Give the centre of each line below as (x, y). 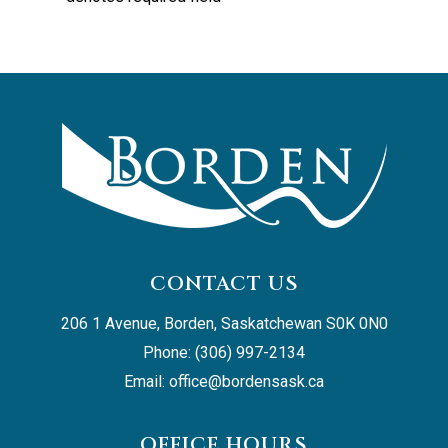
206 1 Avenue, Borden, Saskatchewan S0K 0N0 (224, 323)
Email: (146, 381)
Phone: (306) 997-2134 (224, 352)
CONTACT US (224, 283)
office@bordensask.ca (246, 381)
